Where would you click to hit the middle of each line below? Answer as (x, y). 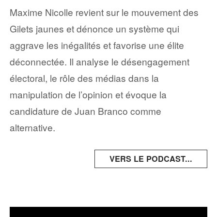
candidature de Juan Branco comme (85, 111)
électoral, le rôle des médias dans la (84, 78)
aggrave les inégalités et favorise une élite (97, 45)
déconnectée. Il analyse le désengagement (100, 62)
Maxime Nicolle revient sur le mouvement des (104, 12)
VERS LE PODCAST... (151, 158)
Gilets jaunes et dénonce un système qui (94, 29)
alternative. (32, 127)
